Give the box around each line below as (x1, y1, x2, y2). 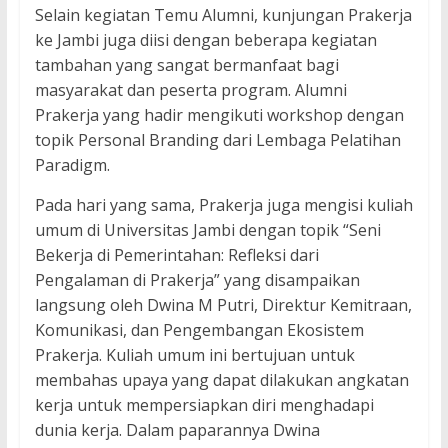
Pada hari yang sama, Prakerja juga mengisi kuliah (34, 194, 413, 217)
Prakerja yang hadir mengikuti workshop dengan (34, 104, 404, 127)
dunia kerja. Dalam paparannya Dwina (34, 419, 320, 442)
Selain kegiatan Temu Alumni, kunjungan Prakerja (34, 4, 412, 27)
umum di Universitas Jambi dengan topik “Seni (34, 219, 381, 242)
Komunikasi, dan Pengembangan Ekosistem (34, 319, 364, 342)
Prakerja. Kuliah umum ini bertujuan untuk (34, 344, 355, 367)
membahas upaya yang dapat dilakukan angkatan (34, 369, 409, 392)
